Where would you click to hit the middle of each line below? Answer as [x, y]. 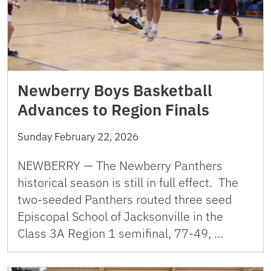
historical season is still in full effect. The [128, 182]
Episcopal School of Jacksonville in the [120, 216]
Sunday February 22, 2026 [78, 137]
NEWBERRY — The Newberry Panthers [120, 165]
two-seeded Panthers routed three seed [125, 199]
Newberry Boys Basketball [115, 90]
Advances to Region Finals [113, 109]
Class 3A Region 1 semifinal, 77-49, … [120, 233]
